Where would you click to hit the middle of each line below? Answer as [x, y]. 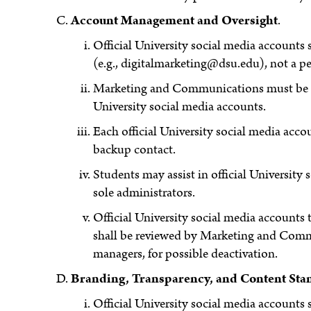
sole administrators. [144, 192]
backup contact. [135, 149]
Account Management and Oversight [175, 20]
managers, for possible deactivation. [186, 253]
